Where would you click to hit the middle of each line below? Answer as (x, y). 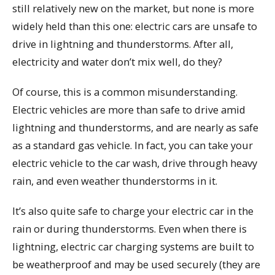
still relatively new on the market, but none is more (133, 9)
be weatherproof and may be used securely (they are (136, 264)
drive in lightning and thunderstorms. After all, (123, 44)
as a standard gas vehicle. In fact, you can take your (133, 145)
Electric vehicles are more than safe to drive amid (129, 110)
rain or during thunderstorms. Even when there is (130, 228)
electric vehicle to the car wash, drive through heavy (135, 163)
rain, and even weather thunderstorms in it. (115, 181)
